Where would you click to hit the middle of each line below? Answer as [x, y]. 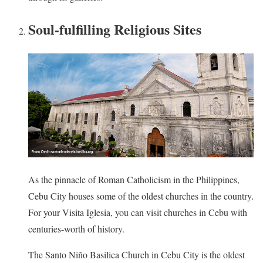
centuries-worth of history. [76, 228]
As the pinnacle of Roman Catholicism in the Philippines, [134, 179]
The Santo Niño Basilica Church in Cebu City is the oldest [136, 254]
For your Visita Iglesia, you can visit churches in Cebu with [138, 212]
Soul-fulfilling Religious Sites [115, 29]
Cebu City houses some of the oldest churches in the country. [141, 195]
